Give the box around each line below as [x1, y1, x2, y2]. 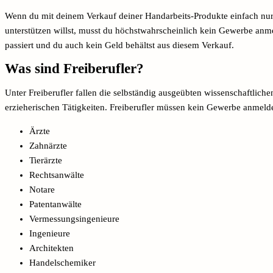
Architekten [29, 243, 74, 253]
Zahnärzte [29, 140, 67, 151]
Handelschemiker [29, 257, 96, 268]
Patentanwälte [29, 199, 82, 209]
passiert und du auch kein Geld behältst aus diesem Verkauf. [5, 40, 236, 50]
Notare [29, 184, 55, 194]
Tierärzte [29, 155, 62, 165]
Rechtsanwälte [29, 169, 84, 180]
